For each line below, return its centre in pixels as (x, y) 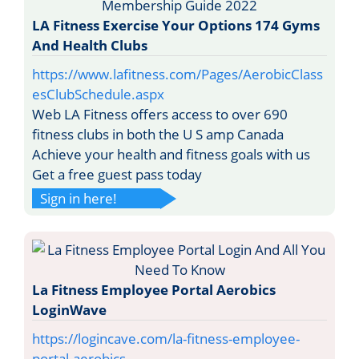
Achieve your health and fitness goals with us (171, 154)
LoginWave (69, 309)
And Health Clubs (90, 45)
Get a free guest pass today (117, 174)
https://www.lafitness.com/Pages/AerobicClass (177, 74)
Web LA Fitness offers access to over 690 (160, 114)
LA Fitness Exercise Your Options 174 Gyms (176, 25)
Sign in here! (79, 198)
